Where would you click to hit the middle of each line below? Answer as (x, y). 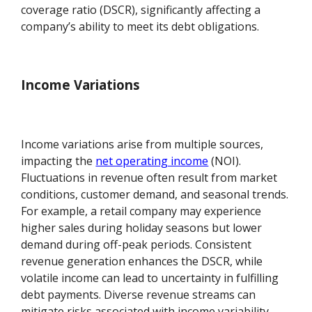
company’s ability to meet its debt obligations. (140, 26)
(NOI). (225, 161)
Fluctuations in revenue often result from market (149, 178)
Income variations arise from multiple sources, (142, 145)
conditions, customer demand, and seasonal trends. (155, 195)
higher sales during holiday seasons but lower (142, 228)
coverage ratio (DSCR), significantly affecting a (141, 9)
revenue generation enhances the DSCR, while (142, 262)
